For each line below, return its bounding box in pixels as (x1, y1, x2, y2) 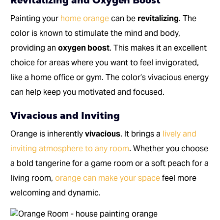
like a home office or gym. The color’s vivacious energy (10, 72, 209, 83)
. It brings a (120, 129, 163, 139)
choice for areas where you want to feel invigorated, (10, 57, 199, 68)
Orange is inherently (10, 129, 85, 139)
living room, (10, 173, 55, 184)
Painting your (10, 13, 61, 24)
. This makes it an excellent (110, 43, 207, 54)
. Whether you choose (129, 143, 209, 154)
